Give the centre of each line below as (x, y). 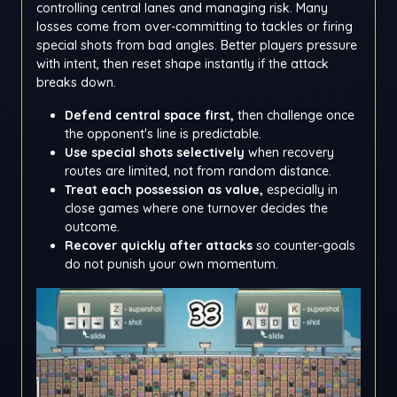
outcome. (92, 227)
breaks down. (76, 83)
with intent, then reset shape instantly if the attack (183, 64)
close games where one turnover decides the (196, 209)
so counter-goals (304, 246)
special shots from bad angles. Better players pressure (197, 46)
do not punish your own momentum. (171, 265)
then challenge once (294, 116)
